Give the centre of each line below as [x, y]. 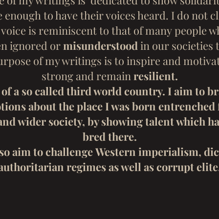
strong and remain [87, 76]
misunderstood [100, 45]
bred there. [109, 136]
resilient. [155, 76]
